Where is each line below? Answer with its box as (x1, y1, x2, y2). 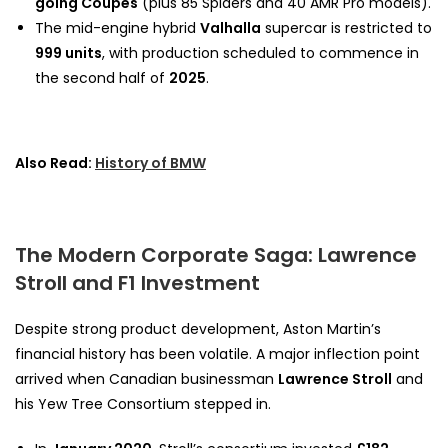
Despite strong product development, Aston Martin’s (15, 318, 381, 339)
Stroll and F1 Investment (15, 268, 260, 297)
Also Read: (15, 152, 95, 173)
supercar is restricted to (261, 17, 432, 38)
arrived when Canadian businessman (15, 368, 278, 389)
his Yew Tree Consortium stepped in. (15, 393, 271, 414)
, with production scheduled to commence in (102, 42, 419, 63)
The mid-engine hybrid (35, 17, 200, 38)
